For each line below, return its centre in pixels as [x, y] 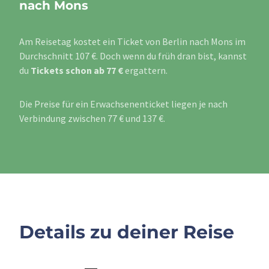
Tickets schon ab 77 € [77, 71]
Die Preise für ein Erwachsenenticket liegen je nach [123, 104]
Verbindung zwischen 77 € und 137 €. [92, 119]
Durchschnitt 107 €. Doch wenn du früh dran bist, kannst [133, 56]
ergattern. [145, 71]
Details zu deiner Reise [127, 232]
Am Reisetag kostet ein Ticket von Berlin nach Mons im [132, 42]
